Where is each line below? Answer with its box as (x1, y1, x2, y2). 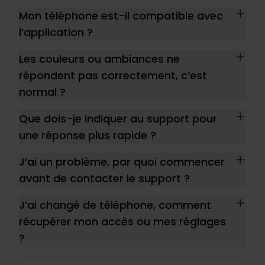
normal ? (19, 85, 66, 100)
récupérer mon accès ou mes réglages (19, 214, 226, 230)
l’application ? (19, 25, 93, 40)
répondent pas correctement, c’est (19, 68, 207, 83)
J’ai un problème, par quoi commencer (19, 154, 225, 170)
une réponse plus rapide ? (19, 128, 156, 143)
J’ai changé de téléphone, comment (19, 198, 211, 213)
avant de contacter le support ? (19, 171, 190, 186)
